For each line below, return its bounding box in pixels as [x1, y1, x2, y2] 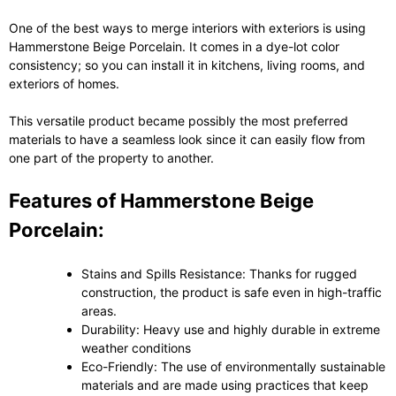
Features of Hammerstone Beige [9, 188, 314, 212]
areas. [81, 302, 117, 318]
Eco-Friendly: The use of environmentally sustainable [81, 358, 385, 374]
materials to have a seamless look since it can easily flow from [9, 131, 365, 147]
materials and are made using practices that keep [81, 377, 369, 392]
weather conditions [81, 339, 191, 355]
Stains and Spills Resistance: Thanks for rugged [81, 265, 357, 281]
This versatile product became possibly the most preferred [9, 112, 348, 128]
